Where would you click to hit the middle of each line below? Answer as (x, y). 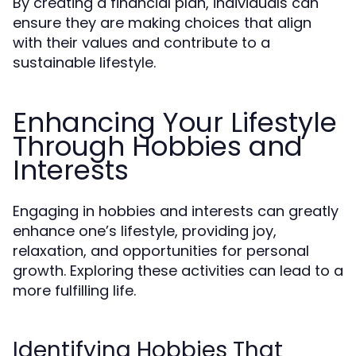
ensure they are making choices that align (162, 23)
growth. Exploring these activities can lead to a (178, 271)
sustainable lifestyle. (84, 62)
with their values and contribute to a (141, 43)
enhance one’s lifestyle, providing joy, (145, 231)
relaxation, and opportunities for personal (161, 251)
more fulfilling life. (74, 290)
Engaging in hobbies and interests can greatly (176, 211)
